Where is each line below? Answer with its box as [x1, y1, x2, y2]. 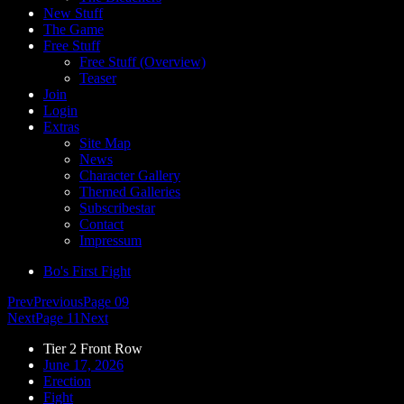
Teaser [79, 70, 116, 86]
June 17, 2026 [43, 357, 124, 372]
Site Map [79, 135, 131, 151]
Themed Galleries [79, 184, 180, 199]
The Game [43, 22, 104, 37]
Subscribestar [79, 200, 155, 216]
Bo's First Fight [43, 263, 131, 279]
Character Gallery [79, 168, 180, 183]
